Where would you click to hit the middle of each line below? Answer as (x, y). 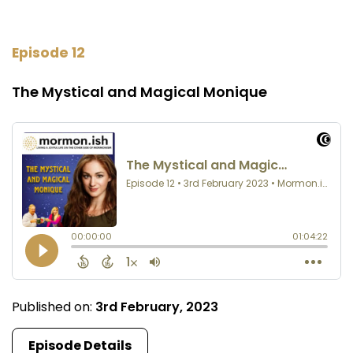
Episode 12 (48, 52)
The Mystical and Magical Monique (139, 91)
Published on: (54, 307)
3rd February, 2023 (157, 307)
